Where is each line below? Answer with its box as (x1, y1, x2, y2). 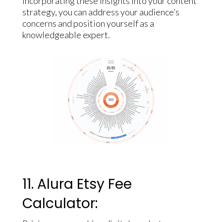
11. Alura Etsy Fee (22, 174, 132, 194)
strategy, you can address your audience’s (22, 6, 179, 18)
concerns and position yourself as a (22, 18, 154, 29)
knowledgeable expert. (22, 29, 110, 41)
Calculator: (22, 194, 98, 214)
